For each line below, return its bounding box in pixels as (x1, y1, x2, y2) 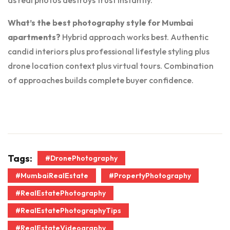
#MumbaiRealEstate (15, 171, 88, 181)
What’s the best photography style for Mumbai (8, 17, 193, 28)
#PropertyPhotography (109, 171, 191, 181)
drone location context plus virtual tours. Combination (8, 61, 214, 71)
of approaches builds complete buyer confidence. (8, 75, 194, 86)
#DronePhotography (45, 154, 118, 163)
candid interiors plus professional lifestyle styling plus (8, 46, 209, 57)
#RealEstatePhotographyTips (15, 206, 121, 216)
